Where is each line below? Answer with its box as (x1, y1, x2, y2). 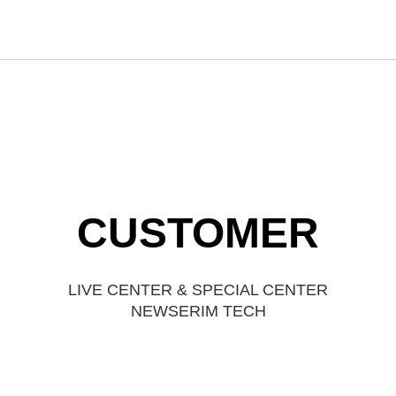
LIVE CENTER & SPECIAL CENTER (68, 281, 328, 299)
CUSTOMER (77, 209, 319, 256)
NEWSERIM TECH (130, 302, 266, 320)
